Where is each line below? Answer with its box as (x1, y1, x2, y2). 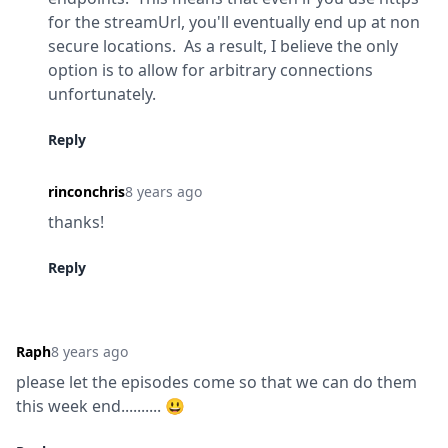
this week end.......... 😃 (16, 395, 185, 417)
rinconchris (48, 182, 125, 201)
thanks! (48, 211, 104, 233)
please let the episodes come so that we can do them (16, 371, 417, 393)
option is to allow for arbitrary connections (48, 59, 373, 81)
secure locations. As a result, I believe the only (48, 35, 398, 57)
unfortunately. (48, 83, 156, 105)
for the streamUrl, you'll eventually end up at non (48, 11, 420, 33)
